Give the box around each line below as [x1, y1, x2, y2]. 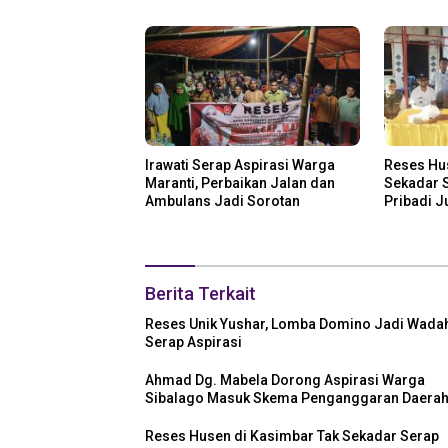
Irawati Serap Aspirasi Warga [145, 157, 335, 174]
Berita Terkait [145, 283, 256, 305]
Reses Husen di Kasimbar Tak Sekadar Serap [145, 428, 439, 445]
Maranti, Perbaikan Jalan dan [145, 175, 335, 192]
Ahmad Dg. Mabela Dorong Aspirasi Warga [145, 372, 425, 389]
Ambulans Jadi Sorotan [145, 193, 300, 210]
